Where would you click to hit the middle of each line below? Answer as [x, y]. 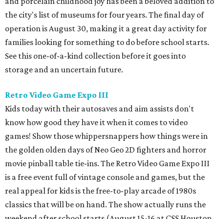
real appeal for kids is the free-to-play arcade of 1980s [100, 190]
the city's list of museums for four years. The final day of [104, 14]
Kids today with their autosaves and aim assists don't [99, 108]
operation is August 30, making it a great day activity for [106, 28]
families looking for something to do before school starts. [107, 42]
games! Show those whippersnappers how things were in [106, 136]
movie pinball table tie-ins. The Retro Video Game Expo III [107, 163]
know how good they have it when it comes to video [96, 122]
